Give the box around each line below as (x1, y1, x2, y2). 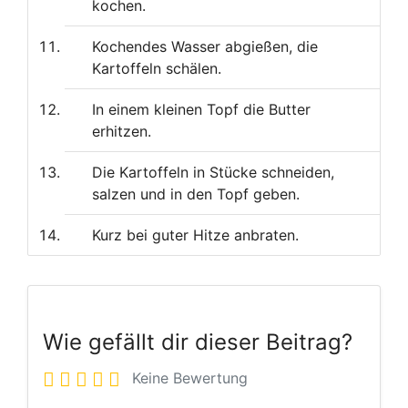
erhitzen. (92, 122, 151, 141)
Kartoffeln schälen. (92, 59, 221, 78)
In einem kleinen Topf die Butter (92, 100, 311, 119)
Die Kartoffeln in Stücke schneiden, (92, 163, 334, 182)
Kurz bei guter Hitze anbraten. (92, 226, 299, 245)
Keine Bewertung (132, 369, 248, 388)
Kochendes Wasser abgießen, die (92, 37, 318, 56)
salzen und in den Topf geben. (92, 185, 300, 204)
